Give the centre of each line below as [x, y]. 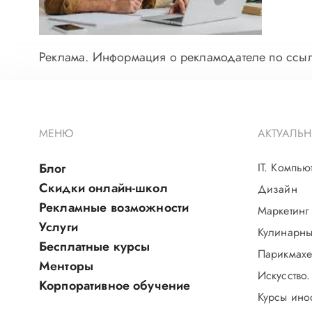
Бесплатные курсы [95, 247]
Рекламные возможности [114, 208]
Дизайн [278, 189]
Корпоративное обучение [115, 286]
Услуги [58, 227]
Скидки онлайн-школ [103, 188]
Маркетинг [283, 211]
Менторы [67, 266]
